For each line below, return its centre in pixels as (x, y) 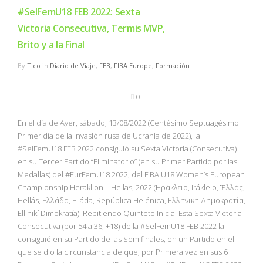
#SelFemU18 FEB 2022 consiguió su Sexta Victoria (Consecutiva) (127, 148)
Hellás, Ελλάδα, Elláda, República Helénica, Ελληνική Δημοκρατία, (131, 200)
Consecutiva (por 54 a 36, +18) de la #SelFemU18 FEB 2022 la (121, 226)
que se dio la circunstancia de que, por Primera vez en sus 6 (123, 252)
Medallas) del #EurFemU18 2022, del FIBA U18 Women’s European (131, 174)
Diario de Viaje (73, 65)
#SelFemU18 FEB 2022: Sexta (79, 11)
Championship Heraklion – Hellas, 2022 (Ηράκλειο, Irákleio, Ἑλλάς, (131, 187)
